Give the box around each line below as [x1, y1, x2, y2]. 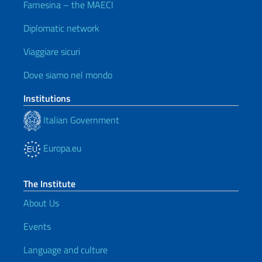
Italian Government [41, 112, 119, 127]
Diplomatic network [23, 21, 99, 36]
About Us [23, 196, 59, 211]
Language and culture [23, 243, 108, 257]
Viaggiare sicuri [23, 44, 80, 59]
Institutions [23, 91, 71, 106]
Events [23, 219, 51, 234]
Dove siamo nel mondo [23, 68, 112, 82]
